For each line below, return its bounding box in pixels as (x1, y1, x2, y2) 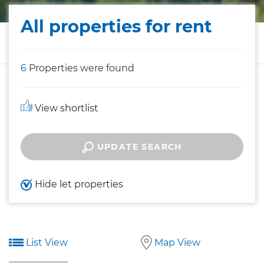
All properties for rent (21, 15, 212, 37)
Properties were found (27, 62, 134, 74)
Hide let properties (32, 179, 123, 190)
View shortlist (32, 103, 98, 114)
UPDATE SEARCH (94, 141, 182, 153)
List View (24, 237, 68, 249)
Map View (151, 237, 200, 249)
